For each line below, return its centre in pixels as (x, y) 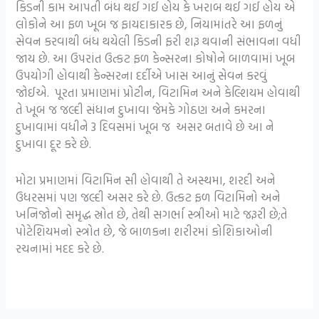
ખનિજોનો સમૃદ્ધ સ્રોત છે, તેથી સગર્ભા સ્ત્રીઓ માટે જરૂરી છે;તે (152, 214)
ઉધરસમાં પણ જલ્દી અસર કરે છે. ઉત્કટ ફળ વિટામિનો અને (148, 197)
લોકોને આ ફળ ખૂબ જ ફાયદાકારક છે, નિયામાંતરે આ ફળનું (150, 24)
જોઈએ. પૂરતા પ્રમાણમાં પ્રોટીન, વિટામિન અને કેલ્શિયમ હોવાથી (158, 93)
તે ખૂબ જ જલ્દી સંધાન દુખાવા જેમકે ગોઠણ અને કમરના (141, 110)
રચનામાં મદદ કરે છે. (60, 249)
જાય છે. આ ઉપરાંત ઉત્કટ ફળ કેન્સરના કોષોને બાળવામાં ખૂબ (156, 58)
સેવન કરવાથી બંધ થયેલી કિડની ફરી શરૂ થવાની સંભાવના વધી (159, 41)
